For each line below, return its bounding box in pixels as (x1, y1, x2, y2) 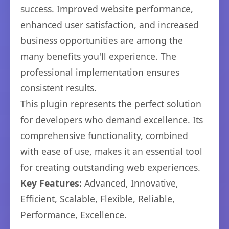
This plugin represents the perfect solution (20, 98, 201, 110)
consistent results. (20, 82, 97, 94)
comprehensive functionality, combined (20, 129, 188, 142)
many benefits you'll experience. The (20, 50, 176, 62)
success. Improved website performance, (20, 3, 193, 15)
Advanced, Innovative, (82, 177, 178, 189)
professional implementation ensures (20, 66, 179, 78)
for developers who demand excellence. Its (20, 113, 203, 126)
